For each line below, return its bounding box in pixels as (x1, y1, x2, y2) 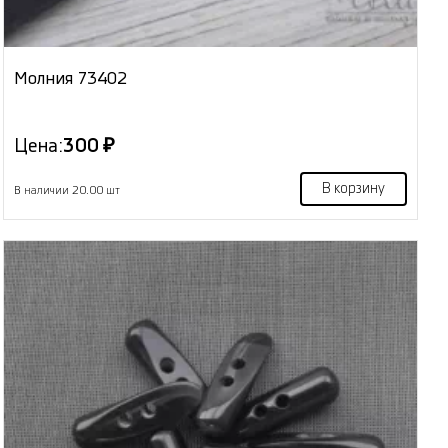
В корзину (321, 182, 385, 197)
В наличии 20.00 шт (14, 185, 121, 197)
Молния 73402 (14, 70, 128, 88)
